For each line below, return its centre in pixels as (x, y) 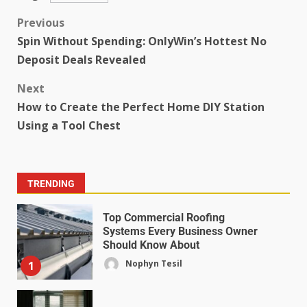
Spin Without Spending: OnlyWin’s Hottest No (142, 41)
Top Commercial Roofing (164, 217)
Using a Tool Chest (69, 125)
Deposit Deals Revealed (82, 59)
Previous (41, 22)
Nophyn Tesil (153, 263)
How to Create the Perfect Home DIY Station (141, 107)
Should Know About (151, 245)
